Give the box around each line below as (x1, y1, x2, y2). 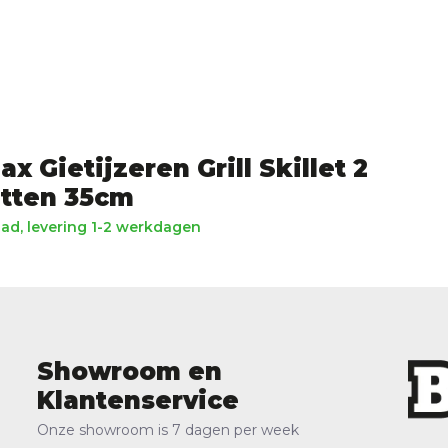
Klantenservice (36, 386, 239, 416)
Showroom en (36, 357, 222, 387)
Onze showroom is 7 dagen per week (36, 421, 299, 440)
